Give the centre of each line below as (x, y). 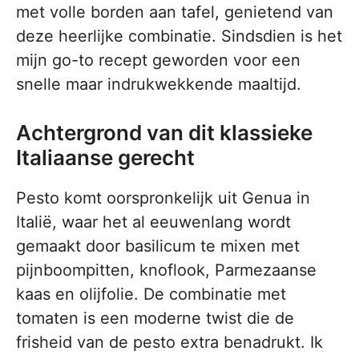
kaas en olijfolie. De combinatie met (151, 294)
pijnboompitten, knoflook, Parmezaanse (166, 270)
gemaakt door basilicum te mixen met (158, 246)
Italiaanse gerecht (105, 157)
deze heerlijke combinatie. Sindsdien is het (179, 36)
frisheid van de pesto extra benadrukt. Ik (169, 342)
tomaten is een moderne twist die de (155, 318)
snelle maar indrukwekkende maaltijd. (159, 84)
